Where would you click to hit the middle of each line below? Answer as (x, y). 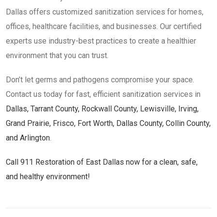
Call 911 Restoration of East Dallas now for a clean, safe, (102, 162)
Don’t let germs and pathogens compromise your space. (100, 80)
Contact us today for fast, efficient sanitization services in (103, 94)
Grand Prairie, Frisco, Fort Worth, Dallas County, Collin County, (108, 123)
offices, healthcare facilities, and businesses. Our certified (104, 26)
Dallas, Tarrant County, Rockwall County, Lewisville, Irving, (102, 109)
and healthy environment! (48, 177)
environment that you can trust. (57, 55)
